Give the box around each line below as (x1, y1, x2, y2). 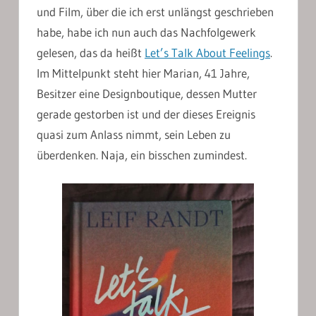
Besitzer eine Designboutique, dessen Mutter (37, 86, 257, 102)
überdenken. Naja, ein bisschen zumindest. (37, 147, 247, 163)
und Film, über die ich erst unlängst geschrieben (37, 4, 274, 20)
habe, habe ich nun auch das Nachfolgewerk (37, 25, 256, 40)
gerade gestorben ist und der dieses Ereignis (37, 107, 255, 122)
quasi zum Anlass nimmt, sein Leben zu (37, 127, 231, 142)
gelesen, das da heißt (37, 45, 145, 61)
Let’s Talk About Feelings (145, 45, 270, 61)
